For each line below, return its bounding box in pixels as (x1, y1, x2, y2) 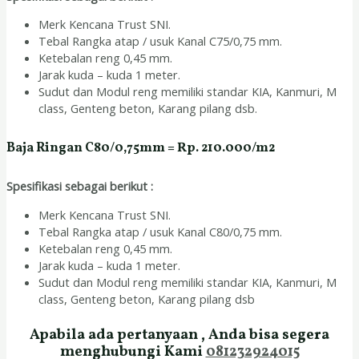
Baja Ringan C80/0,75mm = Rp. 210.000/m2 (6, 138, 275, 157)
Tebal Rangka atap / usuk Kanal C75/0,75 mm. (38, 33, 282, 50)
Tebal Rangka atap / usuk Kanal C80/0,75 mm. (38, 223, 282, 240)
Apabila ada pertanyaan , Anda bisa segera (30, 325, 329, 346)
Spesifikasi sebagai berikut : (6, 178, 153, 195)
